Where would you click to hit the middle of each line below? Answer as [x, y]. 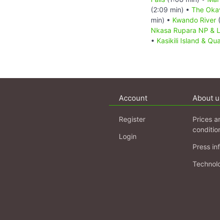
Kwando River [194, 20]
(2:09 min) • [171, 9]
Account [133, 98]
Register [132, 119]
